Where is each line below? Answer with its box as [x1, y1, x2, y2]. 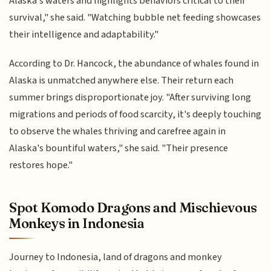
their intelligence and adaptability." [9, 27, 159, 42]
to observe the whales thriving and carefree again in [9, 124, 226, 139]
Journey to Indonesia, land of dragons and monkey [9, 250, 223, 265]
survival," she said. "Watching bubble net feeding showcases [9, 10, 261, 25]
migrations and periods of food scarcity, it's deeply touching [9, 107, 262, 122]
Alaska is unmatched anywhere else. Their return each [9, 73, 234, 88]
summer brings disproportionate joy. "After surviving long [9, 90, 252, 105]
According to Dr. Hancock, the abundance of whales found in [9, 56, 260, 71]
